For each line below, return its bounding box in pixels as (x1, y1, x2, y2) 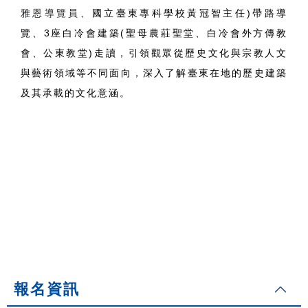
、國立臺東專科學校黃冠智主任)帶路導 (80, 8, 288, 19)
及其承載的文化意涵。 (21, 87, 131, 99)
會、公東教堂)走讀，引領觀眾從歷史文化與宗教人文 (21, 47, 287, 59)
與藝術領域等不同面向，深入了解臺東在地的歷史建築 (21, 67, 287, 79)
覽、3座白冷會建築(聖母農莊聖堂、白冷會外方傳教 (21, 27, 287, 39)
